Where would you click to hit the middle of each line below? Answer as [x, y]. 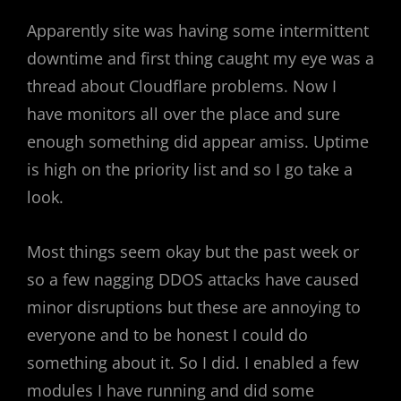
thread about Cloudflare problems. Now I [182, 86]
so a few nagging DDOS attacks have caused [193, 279]
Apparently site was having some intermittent [198, 30]
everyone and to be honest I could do [167, 335]
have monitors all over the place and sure [183, 114]
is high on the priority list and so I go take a [190, 169]
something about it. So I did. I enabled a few [193, 363]
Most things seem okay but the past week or [193, 252]
